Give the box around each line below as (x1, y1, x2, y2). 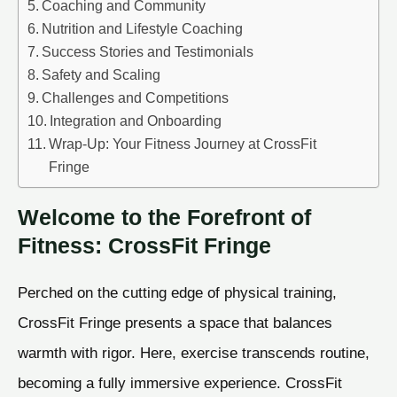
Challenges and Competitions (42, 89, 230, 105)
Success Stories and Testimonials (42, 43, 254, 59)
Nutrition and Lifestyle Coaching (42, 19, 244, 36)
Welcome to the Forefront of (18, 205, 311, 230)
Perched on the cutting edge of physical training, (18, 284, 337, 302)
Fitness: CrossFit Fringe (18, 233, 271, 259)
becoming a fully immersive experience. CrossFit (18, 374, 342, 393)
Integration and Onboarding (50, 112, 222, 128)
